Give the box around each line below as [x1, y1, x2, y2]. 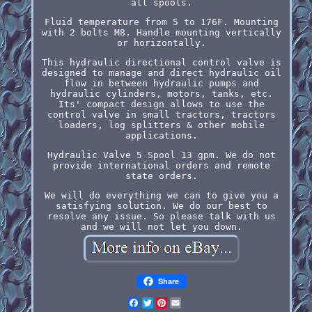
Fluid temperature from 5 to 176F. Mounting [44, 16, 279, 27]
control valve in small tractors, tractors [47, 109, 276, 120]
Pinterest [166, 297, 217, 308]
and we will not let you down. [80, 221, 242, 232]
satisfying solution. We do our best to [55, 200, 267, 211]
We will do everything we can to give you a [44, 189, 279, 201]
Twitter [153, 297, 192, 308]
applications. [125, 130, 198, 141]
